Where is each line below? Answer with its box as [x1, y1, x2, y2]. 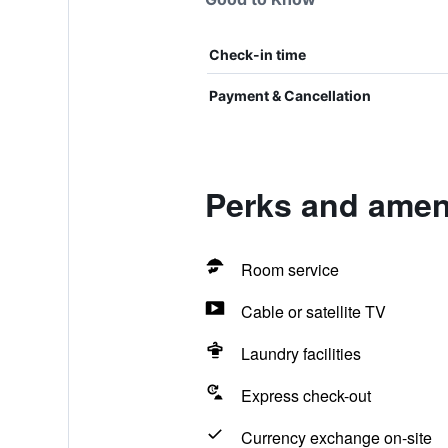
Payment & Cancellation [208, 87, 371, 104]
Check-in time [208, 46, 306, 63]
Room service [240, 258, 339, 281]
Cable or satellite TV [240, 300, 386, 323]
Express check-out [240, 384, 371, 407]
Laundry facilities [240, 342, 361, 365]
